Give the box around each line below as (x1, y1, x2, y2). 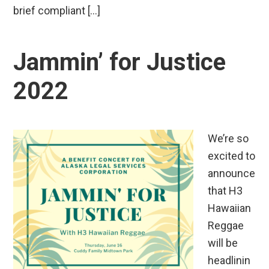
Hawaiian (208, 202, 252, 215)
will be (208, 237, 238, 250)
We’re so (208, 132, 249, 145)
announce (208, 167, 256, 180)
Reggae (208, 219, 244, 232)
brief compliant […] (13, 4, 101, 17)
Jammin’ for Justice (13, 48, 226, 77)
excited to (208, 150, 256, 163)
